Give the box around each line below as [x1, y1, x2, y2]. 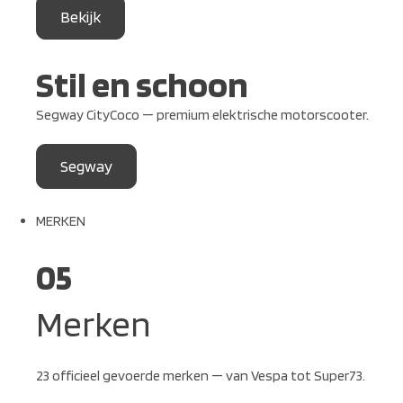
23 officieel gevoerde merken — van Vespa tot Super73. [36, 367, 365, 384]
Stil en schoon [36, 63, 248, 106]
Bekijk [60, 7, 101, 26]
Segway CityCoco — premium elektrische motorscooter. [36, 106, 369, 123]
